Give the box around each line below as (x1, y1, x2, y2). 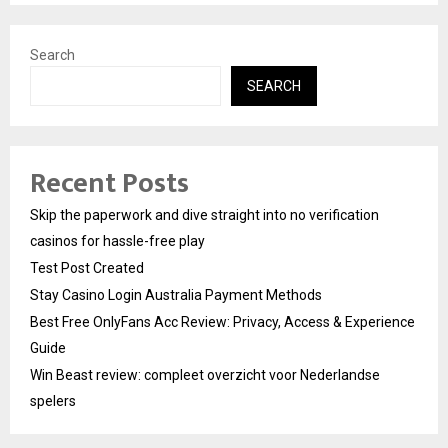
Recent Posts (30, 159, 189, 207)
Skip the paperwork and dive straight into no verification (30, 206, 379, 223)
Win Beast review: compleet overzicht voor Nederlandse (30, 366, 380, 383)
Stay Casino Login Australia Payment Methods (30, 286, 322, 303)
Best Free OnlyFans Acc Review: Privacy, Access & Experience (30, 313, 415, 330)
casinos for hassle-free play (30, 232, 205, 249)
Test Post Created (30, 259, 144, 276)
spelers (30, 392, 76, 409)
